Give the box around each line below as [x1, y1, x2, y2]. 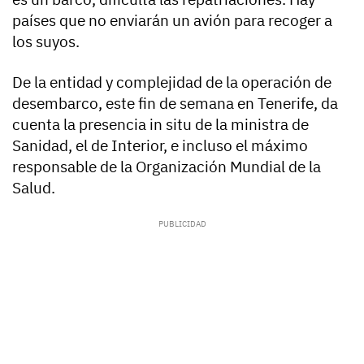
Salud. [12, 178, 55, 197]
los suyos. [12, 32, 80, 51]
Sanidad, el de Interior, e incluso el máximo [12, 136, 308, 155]
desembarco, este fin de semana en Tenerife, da [12, 93, 338, 113]
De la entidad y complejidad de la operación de [12, 72, 331, 92]
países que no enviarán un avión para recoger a [12, 11, 332, 30]
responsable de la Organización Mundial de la [12, 157, 321, 176]
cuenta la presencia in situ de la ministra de [12, 115, 309, 134]
